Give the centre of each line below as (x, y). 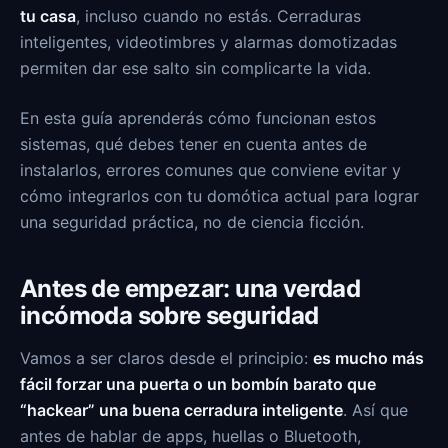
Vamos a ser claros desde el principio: (166, 358)
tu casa (48, 16)
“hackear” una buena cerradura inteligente (181, 410)
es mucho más (368, 358)
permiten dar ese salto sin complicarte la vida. (195, 68)
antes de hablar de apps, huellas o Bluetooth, (190, 436)
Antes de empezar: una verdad (190, 288)
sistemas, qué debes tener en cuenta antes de (193, 144)
